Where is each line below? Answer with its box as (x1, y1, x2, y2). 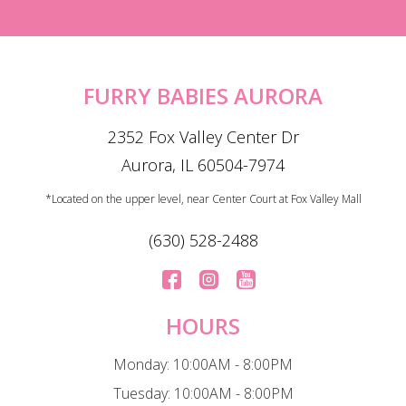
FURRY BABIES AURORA (83, 80, 323, 111)
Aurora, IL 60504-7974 (121, 153, 285, 176)
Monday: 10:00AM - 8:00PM (113, 353, 293, 374)
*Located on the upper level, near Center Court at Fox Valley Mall (44, 190, 362, 207)
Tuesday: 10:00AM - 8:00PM (112, 382, 294, 403)
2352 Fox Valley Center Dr (107, 125, 299, 148)
